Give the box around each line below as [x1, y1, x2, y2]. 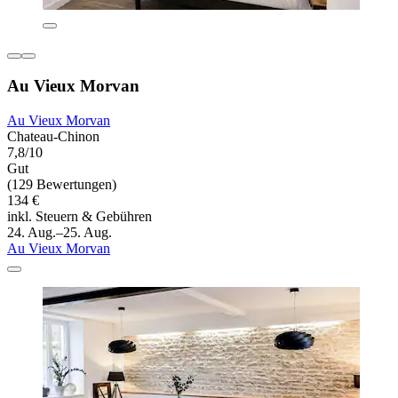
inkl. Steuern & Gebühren [7, 208, 152, 224]
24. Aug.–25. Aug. [7, 224, 112, 240]
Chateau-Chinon [7, 128, 99, 144]
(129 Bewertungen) [7, 176, 116, 192]
